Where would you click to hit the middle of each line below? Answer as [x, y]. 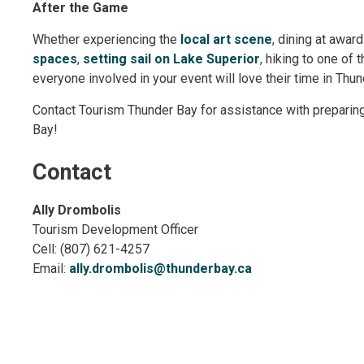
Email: [51, 269]
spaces [55, 59]
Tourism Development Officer [116, 230]
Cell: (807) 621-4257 [91, 249]
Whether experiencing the [107, 40]
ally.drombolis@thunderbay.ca [161, 269]
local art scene [227, 40]
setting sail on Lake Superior [172, 59]
